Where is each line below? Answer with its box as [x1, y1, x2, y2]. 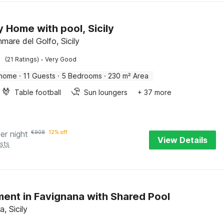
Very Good [45, 55, 77, 63]
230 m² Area [108, 71, 149, 80]
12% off [49, 129, 68, 135]
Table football [14, 88, 61, 96]
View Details [157, 135, 207, 145]
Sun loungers [84, 88, 128, 96]
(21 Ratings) [5, 55, 39, 63]
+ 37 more [137, 88, 172, 96]
